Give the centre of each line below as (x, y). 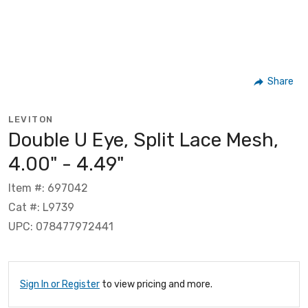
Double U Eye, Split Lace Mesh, (143, 140)
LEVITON (31, 119)
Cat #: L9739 (41, 207)
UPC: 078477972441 (61, 226)
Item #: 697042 (48, 188)
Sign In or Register (60, 284)
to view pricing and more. (156, 284)
